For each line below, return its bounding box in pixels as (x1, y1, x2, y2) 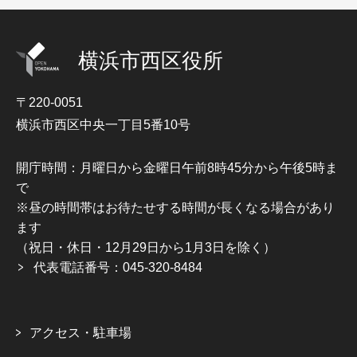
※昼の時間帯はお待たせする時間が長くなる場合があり (16, 200, 335, 214)
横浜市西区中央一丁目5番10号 (16, 117, 190, 131)
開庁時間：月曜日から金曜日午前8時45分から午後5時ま (16, 160, 338, 175)
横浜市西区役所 (78, 48, 223, 73)
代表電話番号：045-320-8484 (33, 260, 202, 274)
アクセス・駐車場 (29, 325, 131, 339)
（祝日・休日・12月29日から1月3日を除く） (16, 240, 276, 254)
